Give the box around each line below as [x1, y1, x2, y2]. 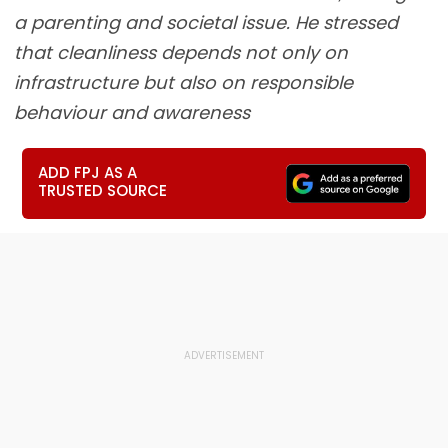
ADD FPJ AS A [38, 162, 138, 183]
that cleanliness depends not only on [14, 40, 348, 65]
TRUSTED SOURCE [38, 180, 168, 201]
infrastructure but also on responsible [14, 70, 353, 95]
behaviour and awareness [14, 100, 250, 125]
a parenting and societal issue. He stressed [14, 10, 398, 35]
